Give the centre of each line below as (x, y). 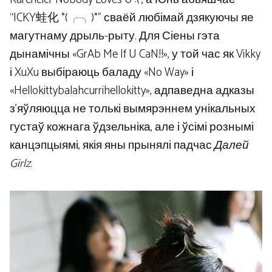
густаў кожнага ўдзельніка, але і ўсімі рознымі (132, 127)
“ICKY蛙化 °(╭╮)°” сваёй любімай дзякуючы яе (132, 18)
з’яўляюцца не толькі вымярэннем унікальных (133, 109)
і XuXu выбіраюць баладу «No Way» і (102, 73)
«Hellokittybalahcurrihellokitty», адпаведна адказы (132, 91)
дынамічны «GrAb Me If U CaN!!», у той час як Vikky (135, 55)
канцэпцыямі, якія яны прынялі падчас (112, 146)
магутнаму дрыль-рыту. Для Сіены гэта (115, 36)
